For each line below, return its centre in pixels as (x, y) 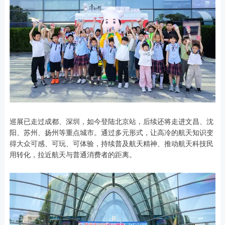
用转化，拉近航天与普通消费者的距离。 (73, 154)
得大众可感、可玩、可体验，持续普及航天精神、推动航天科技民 (111, 143)
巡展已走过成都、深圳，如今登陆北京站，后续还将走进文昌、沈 (111, 121)
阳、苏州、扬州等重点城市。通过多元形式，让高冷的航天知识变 (111, 132)
